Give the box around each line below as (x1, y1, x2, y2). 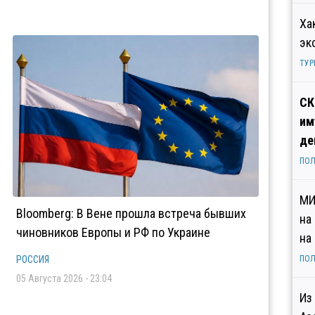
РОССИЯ (16, 254, 49, 265)
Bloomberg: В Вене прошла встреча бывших (16, 206, 246, 221)
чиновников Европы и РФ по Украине (16, 225, 210, 240)
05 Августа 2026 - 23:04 (16, 273, 112, 284)
